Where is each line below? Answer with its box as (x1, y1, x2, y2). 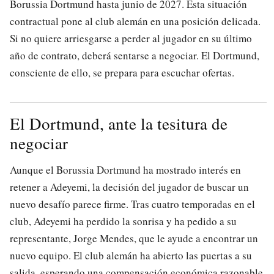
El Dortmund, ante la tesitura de (10, 113, 228, 135)
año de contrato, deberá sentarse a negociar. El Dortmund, (10, 48, 259, 63)
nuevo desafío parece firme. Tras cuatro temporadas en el (10, 197, 255, 212)
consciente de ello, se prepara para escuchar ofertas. (10, 65, 234, 80)
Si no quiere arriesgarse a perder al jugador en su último (10, 31, 252, 46)
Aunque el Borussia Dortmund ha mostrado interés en (10, 163, 241, 177)
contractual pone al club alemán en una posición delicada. (10, 14, 261, 29)
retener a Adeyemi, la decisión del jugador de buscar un (10, 180, 249, 194)
